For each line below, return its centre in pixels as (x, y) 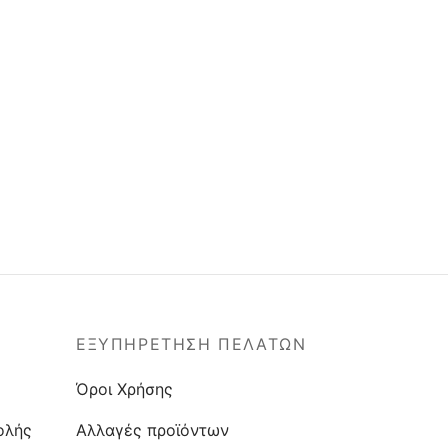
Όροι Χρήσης (124, 388)
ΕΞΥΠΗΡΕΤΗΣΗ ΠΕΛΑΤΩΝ (191, 344)
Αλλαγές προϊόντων (152, 429)
